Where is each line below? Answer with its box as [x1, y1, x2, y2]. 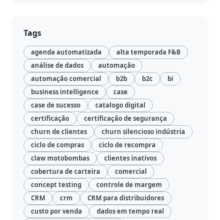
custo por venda [31, 206, 82, 216]
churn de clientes [31, 127, 87, 136]
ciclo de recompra [99, 140, 156, 149]
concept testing [31, 180, 82, 189]
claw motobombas [31, 153, 89, 163]
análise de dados [31, 60, 83, 70]
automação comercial [31, 74, 101, 83]
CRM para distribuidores [87, 193, 164, 202]
